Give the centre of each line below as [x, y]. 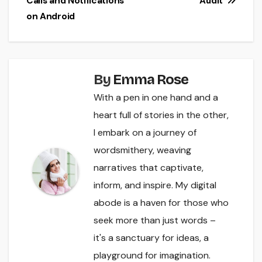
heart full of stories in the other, [161, 115]
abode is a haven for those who [161, 203]
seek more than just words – [155, 220]
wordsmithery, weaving [142, 150]
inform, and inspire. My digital [155, 185]
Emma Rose [151, 80]
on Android [51, 17]
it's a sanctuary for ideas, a [151, 238]
